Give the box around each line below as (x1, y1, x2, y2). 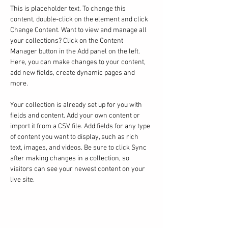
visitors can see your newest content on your (10, 165, 147, 174)
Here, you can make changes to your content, (10, 58, 147, 67)
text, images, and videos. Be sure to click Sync (10, 144, 148, 152)
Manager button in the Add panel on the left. (10, 47, 141, 56)
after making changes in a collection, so (10, 154, 131, 163)
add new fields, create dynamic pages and (10, 69, 136, 77)
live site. (10, 176, 36, 184)
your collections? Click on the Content (10, 37, 125, 45)
